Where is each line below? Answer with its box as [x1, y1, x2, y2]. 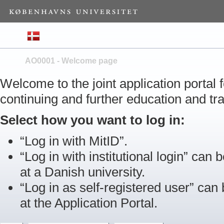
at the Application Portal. [20, 195, 161, 210]
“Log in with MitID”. [20, 133, 134, 148]
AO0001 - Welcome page [25, 56, 117, 65]
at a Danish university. [20, 164, 148, 179]
